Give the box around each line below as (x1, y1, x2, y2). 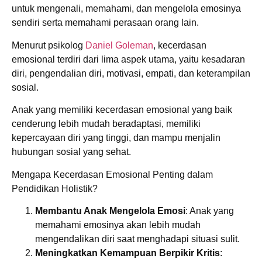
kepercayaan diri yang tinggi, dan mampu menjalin (12, 133, 220, 143)
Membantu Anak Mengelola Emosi (35, 205, 185, 216)
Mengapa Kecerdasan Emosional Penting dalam (12, 169, 213, 180)
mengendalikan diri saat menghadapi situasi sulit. (35, 233, 240, 244)
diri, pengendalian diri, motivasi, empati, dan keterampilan (12, 68, 250, 78)
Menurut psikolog (12, 40, 85, 50)
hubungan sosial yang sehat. (12, 147, 131, 157)
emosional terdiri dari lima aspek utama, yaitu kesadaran (12, 54, 245, 64)
